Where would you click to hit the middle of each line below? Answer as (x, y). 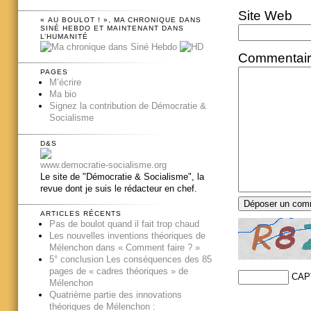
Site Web (265, 15)
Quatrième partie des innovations (115, 295)
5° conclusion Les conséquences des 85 (130, 260)
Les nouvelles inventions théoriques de (127, 236)
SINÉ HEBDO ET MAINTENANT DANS (112, 28)
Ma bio (62, 94)
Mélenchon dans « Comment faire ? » (124, 248)
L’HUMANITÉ (64, 36)
